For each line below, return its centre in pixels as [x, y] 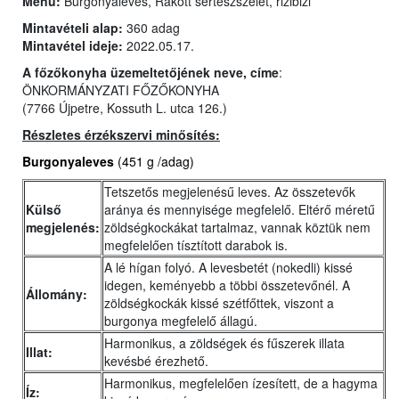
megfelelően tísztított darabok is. [196, 245]
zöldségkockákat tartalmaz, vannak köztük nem [237, 228]
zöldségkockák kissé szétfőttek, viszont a [219, 303]
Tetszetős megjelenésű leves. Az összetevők [230, 192]
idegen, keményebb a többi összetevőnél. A [227, 285]
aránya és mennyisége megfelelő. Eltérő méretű [240, 210]
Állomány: [57, 294]
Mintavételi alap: [74, 28]
